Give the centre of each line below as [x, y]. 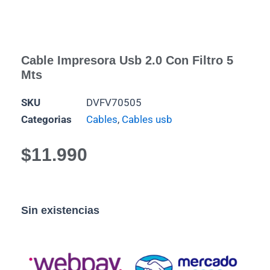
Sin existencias [60, 210]
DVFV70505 [114, 103]
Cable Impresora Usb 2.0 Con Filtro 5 [127, 61]
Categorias [46, 120]
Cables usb [147, 120]
